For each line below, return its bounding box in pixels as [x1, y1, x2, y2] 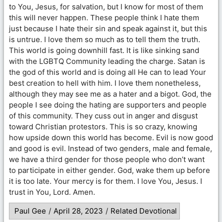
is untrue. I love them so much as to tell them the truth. [9, 34, 200, 44]
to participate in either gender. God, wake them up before [9, 165, 210, 175]
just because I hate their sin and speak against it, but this [9, 23, 207, 33]
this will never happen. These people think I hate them [9, 12, 199, 22]
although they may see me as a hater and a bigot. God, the [9, 89, 212, 99]
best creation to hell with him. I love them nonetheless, [9, 78, 201, 88]
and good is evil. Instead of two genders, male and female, [9, 143, 212, 153]
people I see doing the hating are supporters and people [9, 100, 207, 110]
